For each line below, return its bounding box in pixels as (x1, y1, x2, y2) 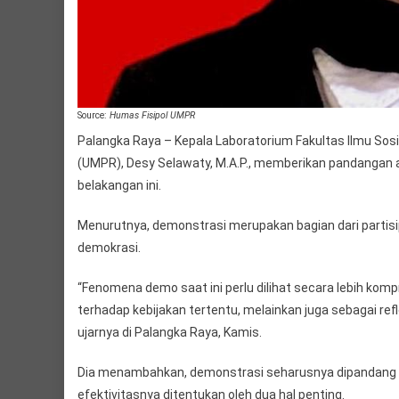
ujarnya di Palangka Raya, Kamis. (77, 325, 262, 340)
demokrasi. (77, 240, 141, 256)
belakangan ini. (77, 178, 161, 193)
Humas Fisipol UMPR (110, 109, 195, 121)
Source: (77, 109, 110, 121)
